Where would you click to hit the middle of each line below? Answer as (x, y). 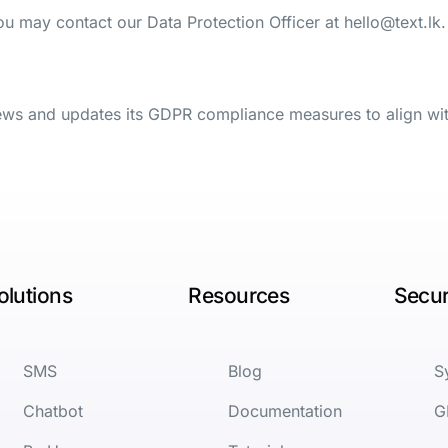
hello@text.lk (392, 21)
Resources (239, 295)
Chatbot (53, 410)
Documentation (285, 410)
